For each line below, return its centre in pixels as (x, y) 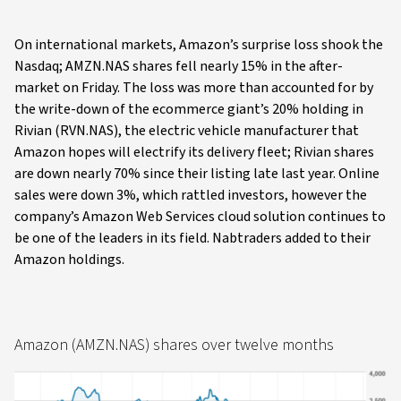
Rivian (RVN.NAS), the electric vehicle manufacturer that (187, 130)
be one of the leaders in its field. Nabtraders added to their (192, 238)
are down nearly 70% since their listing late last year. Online (197, 173)
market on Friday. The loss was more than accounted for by (194, 87)
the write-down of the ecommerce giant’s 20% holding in (189, 109)
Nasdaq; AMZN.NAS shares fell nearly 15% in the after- (179, 66)
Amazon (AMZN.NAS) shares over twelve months (174, 345)
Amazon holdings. (69, 259)
